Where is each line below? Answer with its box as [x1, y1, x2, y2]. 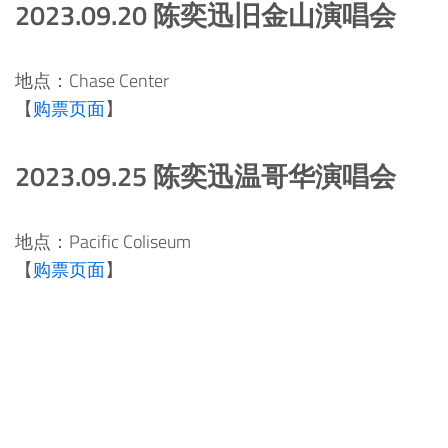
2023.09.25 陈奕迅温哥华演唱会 [15, 154, 396, 196]
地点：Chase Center [15, 66, 169, 94]
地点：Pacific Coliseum [15, 227, 191, 255]
